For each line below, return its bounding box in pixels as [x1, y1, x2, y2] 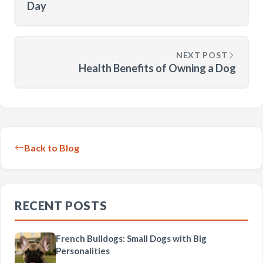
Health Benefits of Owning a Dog [79, 62, 236, 75]
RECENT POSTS [15, 198, 107, 213]
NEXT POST [176, 50, 228, 60]
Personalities [56, 245, 110, 256]
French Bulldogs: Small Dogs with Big [56, 233, 207, 244]
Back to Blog [24, 142, 79, 153]
